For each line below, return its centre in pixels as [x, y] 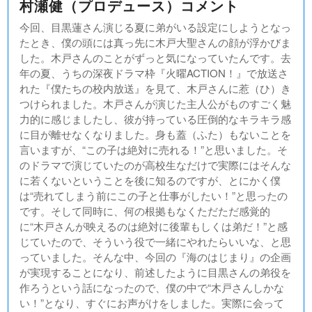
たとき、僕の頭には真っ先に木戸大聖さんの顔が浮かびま [156, 42]
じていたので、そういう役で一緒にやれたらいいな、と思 [156, 241]
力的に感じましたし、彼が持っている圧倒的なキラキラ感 [156, 119]
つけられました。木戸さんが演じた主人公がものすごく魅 [156, 103]
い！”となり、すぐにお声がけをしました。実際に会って [152, 303]
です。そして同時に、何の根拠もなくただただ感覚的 [145, 211]
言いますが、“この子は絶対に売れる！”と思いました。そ [154, 149]
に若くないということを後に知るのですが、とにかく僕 [150, 180]
